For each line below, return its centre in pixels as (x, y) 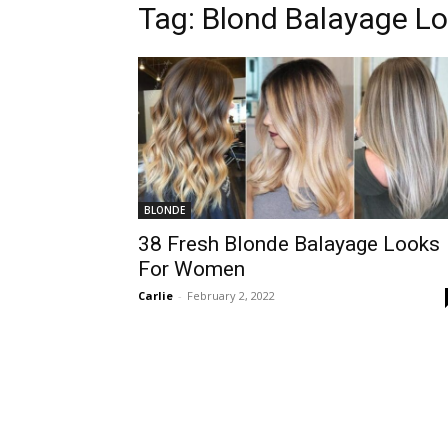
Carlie (155, 296)
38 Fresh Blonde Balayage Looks (289, 244)
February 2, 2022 (231, 296)
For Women (191, 269)
